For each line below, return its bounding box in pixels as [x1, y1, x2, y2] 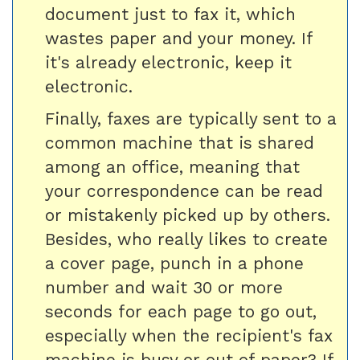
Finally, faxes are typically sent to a [45, 108, 337, 129]
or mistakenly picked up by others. [45, 205, 330, 225]
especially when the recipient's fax [45, 325, 333, 346]
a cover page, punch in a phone [45, 253, 304, 273]
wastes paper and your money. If [45, 28, 313, 48]
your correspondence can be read [45, 181, 323, 201]
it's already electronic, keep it [45, 52, 292, 72]
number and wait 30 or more [45, 277, 283, 297]
